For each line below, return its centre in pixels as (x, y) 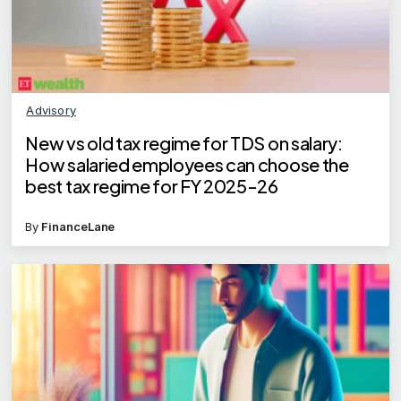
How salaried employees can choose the (187, 164)
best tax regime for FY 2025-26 (152, 185)
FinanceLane (78, 226)
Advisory (51, 110)
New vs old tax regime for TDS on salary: (184, 142)
